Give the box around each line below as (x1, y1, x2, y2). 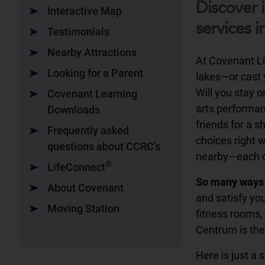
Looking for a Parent (47, 67, 143, 80)
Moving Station (47, 202, 119, 215)
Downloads (47, 104, 100, 117)
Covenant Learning (47, 88, 137, 101)
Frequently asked (47, 124, 129, 137)
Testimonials (47, 25, 109, 38)
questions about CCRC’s (47, 140, 160, 153)
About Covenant (47, 182, 124, 195)
